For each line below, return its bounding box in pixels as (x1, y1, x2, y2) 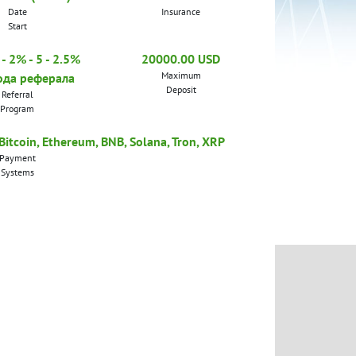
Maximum (161, 68, 201, 81)
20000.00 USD (141, 50, 221, 67)
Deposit (165, 83, 196, 95)
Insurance (161, 5, 201, 17)
